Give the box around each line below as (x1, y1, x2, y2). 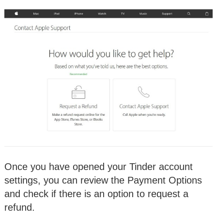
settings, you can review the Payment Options (4, 174, 202, 186)
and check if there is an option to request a (4, 188, 188, 199)
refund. (4, 201, 35, 213)
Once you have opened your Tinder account (4, 161, 193, 172)
